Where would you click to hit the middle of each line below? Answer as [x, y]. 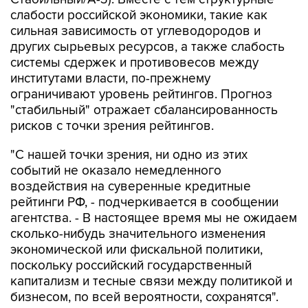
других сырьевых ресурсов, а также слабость [147, 18]
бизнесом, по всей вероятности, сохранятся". [144, 268]
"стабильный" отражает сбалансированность [144, 81]
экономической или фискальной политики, [136, 221]
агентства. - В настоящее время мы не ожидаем [154, 189]
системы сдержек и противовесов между [134, 34]
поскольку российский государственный [131, 237]
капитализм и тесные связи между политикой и [151, 253]
